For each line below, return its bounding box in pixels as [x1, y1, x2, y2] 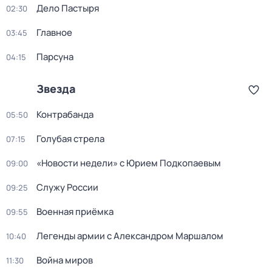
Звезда [36, 81, 76, 96]
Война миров [36, 254, 93, 267]
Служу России [36, 181, 98, 194]
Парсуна [36, 50, 73, 63]
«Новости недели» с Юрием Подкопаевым [36, 157, 221, 169]
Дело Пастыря [36, 2, 99, 15]
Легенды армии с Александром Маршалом [36, 229, 223, 242]
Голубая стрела [36, 132, 104, 145]
